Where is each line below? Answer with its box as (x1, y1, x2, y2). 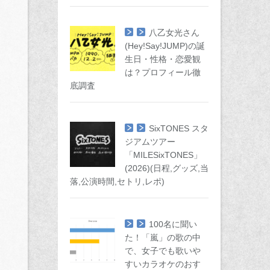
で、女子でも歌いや (125, 246, 201, 256)
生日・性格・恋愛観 (125, 54, 201, 64)
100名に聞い (149, 219, 197, 229)
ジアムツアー (125, 137, 175, 146)
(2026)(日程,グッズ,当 (125, 163, 209, 173)
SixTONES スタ (149, 124, 209, 133)
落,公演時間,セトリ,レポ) (70, 177, 165, 186)
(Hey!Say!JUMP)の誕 (125, 41, 205, 51)
